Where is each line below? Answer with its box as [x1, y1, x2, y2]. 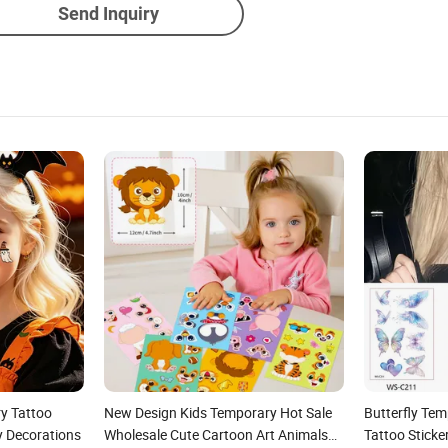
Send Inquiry [57, 3, 159, 24]
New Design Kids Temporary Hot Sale [103, 402, 332, 422]
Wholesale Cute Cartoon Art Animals [103, 424, 328, 444]
